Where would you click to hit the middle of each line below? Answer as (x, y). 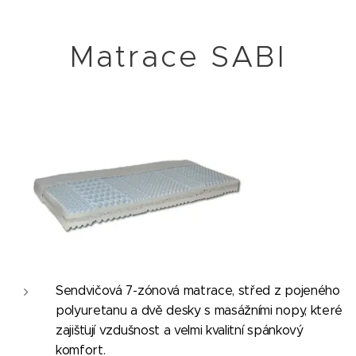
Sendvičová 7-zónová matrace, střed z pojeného (198, 290)
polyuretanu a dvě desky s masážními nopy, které (199, 310)
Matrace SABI (178, 56)
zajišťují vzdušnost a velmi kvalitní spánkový (180, 330)
